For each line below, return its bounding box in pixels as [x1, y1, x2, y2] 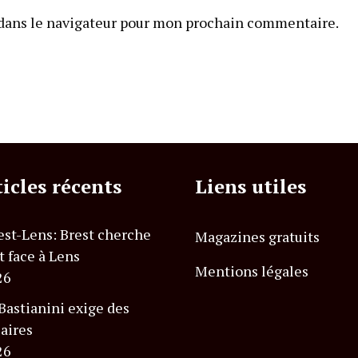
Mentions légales [195, 261, 308, 281]
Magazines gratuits [195, 227, 320, 247]
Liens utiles [195, 173, 306, 200]
